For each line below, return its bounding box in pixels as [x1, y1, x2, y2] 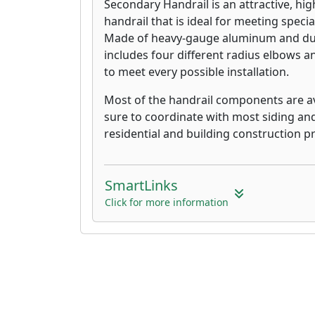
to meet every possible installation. [104, 63, 289, 79]
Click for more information [105, 195, 229, 209]
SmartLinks [105, 175, 178, 195]
